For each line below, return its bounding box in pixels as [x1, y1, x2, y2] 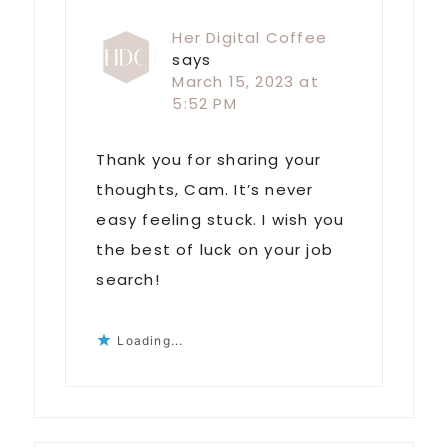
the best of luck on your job [96, 239, 333, 261]
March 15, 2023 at [172, 71, 319, 93]
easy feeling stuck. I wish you [96, 209, 345, 231]
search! [96, 269, 160, 291]
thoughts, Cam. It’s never [96, 179, 314, 201]
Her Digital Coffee [172, 27, 327, 49]
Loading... [117, 333, 184, 349]
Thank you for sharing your [96, 149, 322, 171]
